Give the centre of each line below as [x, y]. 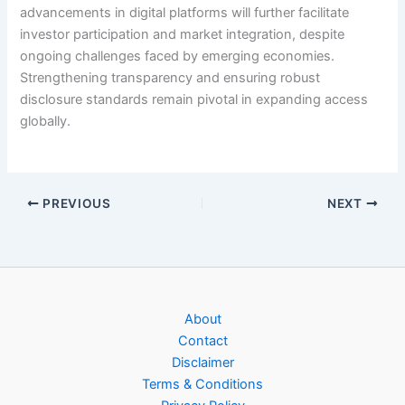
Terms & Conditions [202, 385]
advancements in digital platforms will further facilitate [185, 12]
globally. [46, 121]
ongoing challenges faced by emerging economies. [178, 56]
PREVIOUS [75, 203]
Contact [202, 341]
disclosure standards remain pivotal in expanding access [194, 99]
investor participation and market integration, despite [183, 34]
